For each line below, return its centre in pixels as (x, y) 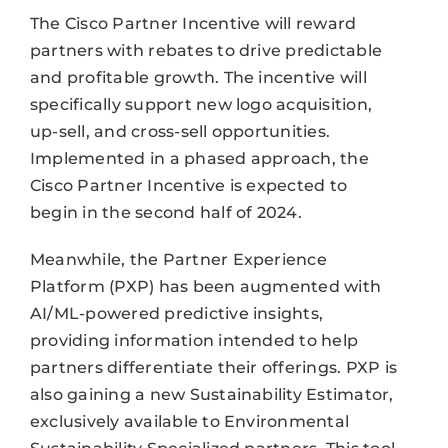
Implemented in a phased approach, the (199, 159)
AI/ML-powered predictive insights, (176, 314)
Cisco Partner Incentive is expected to (188, 186)
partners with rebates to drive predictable (206, 51)
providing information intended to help (194, 341)
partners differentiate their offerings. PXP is (213, 368)
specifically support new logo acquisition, (201, 105)
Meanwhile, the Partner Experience (178, 260)
